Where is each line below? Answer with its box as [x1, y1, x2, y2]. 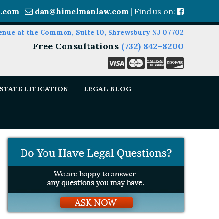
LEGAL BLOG [84, 85, 131, 93]
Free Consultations [33, 41, 121, 52]
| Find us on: [129, 6, 177, 16]
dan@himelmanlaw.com [35, 6, 129, 16]
